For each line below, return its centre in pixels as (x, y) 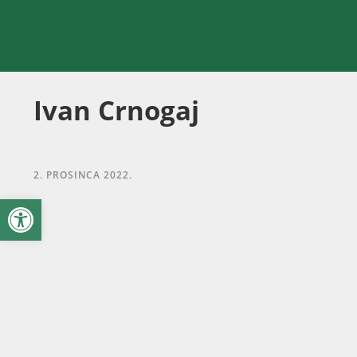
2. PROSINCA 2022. (83, 175)
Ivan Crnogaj (116, 110)
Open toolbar (50, 206)
